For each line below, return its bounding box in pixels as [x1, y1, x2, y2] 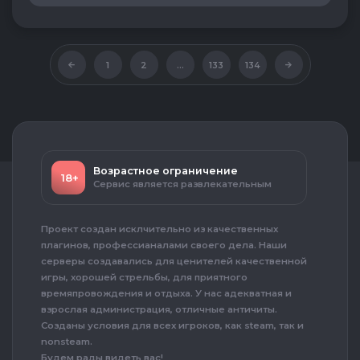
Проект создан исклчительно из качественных [41, 223, 278, 235]
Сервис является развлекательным [93, 178, 272, 190]
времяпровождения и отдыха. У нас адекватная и [41, 288, 292, 299]
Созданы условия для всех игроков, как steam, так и [41, 320, 304, 331]
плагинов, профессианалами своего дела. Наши [41, 239, 287, 251]
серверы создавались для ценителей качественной [41, 256, 307, 267]
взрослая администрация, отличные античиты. [41, 304, 277, 315]
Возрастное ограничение [93, 165, 238, 177]
